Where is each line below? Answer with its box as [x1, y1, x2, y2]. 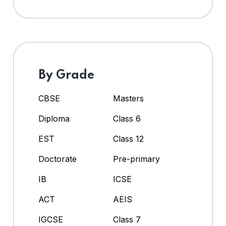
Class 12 [113, 134, 144, 144]
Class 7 [113, 214, 141, 225]
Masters [113, 93, 144, 104]
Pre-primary [113, 154, 160, 164]
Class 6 [113, 114, 141, 124]
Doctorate [38, 154, 77, 164]
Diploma [38, 114, 70, 124]
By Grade [38, 69, 94, 82]
